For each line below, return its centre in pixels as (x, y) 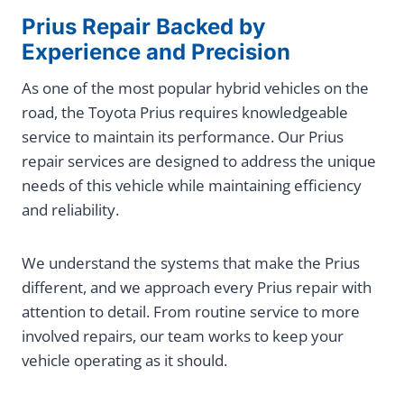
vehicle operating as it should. (124, 361)
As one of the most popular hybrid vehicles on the (195, 88)
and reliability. (70, 210)
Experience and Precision (156, 52)
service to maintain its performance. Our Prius (183, 137)
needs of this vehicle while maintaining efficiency (192, 186)
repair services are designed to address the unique (199, 161)
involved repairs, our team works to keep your (183, 336)
